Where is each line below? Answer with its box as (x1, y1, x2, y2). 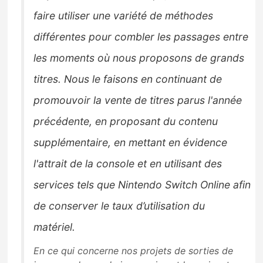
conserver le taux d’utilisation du (46, 199, 205, 212)
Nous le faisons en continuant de (64, 72, 222, 85)
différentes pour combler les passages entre (33, 30, 249, 43)
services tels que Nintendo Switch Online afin (33, 178, 251, 191)
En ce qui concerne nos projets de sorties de (33, 244, 234, 257)
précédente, (33, 114, 96, 127)
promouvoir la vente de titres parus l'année (33, 93, 242, 106)
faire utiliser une (33, 9, 111, 22)
